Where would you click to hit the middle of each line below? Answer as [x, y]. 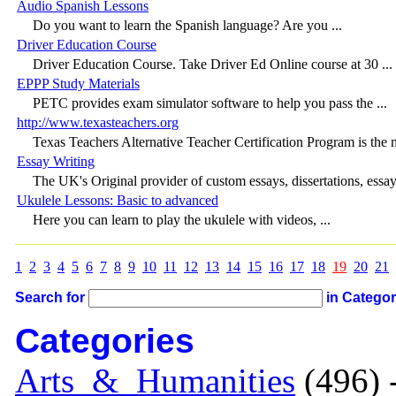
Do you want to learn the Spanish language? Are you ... [187, 25]
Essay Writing [56, 161]
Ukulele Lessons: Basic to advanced [118, 200]
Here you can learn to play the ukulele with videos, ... [182, 219]
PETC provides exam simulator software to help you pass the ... [210, 103]
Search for [50, 297]
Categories [105, 340]
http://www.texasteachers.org [98, 122]
